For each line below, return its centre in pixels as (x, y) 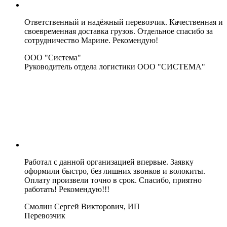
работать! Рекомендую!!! (67, 189)
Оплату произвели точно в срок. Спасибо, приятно (113, 180)
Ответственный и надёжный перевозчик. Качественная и (124, 22)
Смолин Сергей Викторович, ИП (82, 206)
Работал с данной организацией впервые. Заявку (109, 162)
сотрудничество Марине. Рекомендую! (91, 40)
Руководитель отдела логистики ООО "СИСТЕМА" (115, 66)
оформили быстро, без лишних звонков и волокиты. (115, 171)
